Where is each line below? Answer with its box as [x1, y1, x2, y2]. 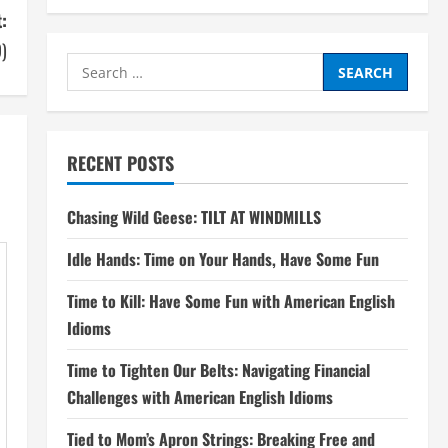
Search [65, 54, 120, 76]
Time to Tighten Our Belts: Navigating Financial [66, 358, 370, 382]
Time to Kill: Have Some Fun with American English [66, 289, 395, 313]
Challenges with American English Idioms [66, 385, 333, 409]
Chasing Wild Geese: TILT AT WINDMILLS [66, 205, 321, 229]
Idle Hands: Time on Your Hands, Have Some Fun [66, 247, 379, 271]
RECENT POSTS [66, 150, 174, 176]
